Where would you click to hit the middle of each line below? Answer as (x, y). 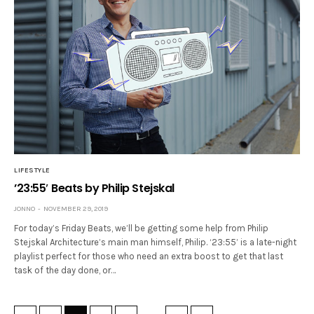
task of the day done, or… (65, 270)
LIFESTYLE (32, 170)
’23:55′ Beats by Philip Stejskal (94, 188)
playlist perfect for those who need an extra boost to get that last (149, 256)
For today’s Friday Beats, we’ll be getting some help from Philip (142, 228)
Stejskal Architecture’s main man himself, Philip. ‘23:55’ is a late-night (156, 242)
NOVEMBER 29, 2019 (76, 209)
